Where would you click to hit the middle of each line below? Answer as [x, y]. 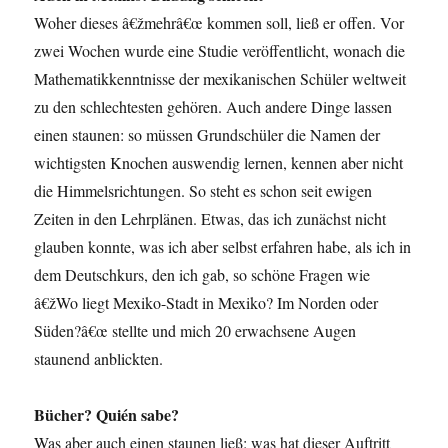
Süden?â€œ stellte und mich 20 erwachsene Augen [195, 331]
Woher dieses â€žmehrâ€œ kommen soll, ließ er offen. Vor [219, 23]
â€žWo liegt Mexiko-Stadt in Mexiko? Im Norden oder [206, 303]
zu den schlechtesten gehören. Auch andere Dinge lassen [213, 107]
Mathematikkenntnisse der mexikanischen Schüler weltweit [220, 79]
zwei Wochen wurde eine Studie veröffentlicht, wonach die [220, 51]
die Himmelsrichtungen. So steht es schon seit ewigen [203, 191]
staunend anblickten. [99, 359]
